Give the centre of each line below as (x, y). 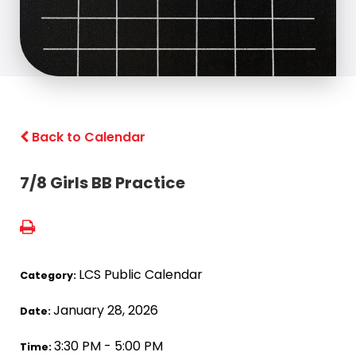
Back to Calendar (87, 137)
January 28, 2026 (105, 310)
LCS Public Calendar (140, 274)
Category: (49, 275)
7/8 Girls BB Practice (102, 182)
